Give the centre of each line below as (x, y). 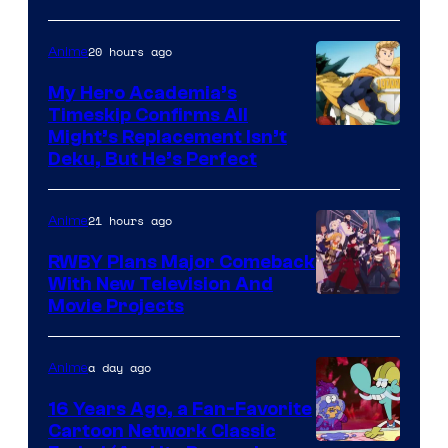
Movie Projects (116, 305)
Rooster (349, 307)
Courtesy (354, 138)
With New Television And (160, 283)
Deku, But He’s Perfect (152, 158)
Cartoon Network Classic (162, 430)
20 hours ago (130, 51)
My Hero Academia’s (142, 92)
